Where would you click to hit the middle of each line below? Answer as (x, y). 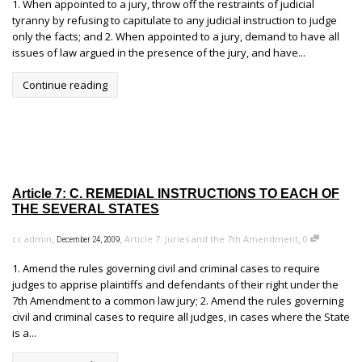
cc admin (32, 239)
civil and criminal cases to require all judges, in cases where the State (181, 317)
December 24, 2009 (88, 240)
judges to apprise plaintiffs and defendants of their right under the (175, 285)
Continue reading (65, 85)
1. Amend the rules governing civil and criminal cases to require (166, 269)
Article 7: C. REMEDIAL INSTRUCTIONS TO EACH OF (176, 194)
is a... (24, 333)
